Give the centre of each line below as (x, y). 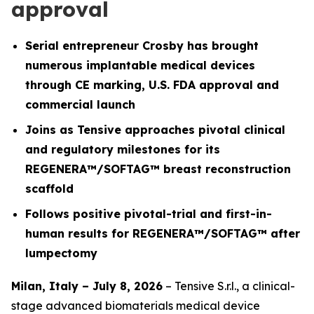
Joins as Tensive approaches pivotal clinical (155, 130)
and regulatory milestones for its (123, 149)
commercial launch (80, 104)
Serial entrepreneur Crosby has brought (142, 46)
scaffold (49, 189)
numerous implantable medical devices (140, 65)
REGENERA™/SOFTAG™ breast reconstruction (158, 169)
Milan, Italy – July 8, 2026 (87, 286)
